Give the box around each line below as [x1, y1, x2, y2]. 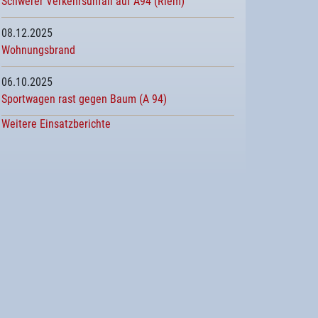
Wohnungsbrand [1, 43, 75, 57]
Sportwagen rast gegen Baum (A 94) [1, 92, 167, 106]
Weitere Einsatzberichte [1, 117, 111, 131]
